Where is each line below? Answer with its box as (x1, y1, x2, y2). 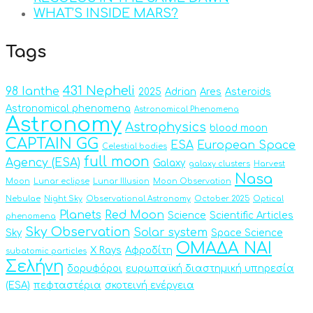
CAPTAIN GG (6, 135, 99, 152)
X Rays (90, 245, 122, 256)
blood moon (210, 122, 268, 133)
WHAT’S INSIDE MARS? (34, 6, 178, 21)
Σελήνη (6, 257, 64, 275)
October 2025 (194, 194, 249, 203)
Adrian (165, 86, 196, 97)
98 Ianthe (6, 85, 59, 98)
